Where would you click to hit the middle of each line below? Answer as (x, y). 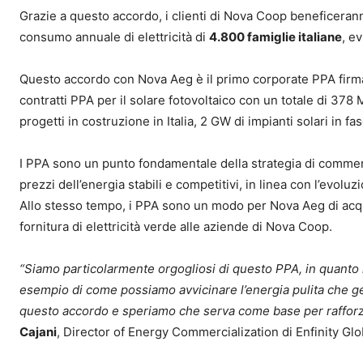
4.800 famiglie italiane (275, 37)
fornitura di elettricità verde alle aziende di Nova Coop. (176, 227)
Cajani (38, 332)
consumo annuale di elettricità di (114, 37)
